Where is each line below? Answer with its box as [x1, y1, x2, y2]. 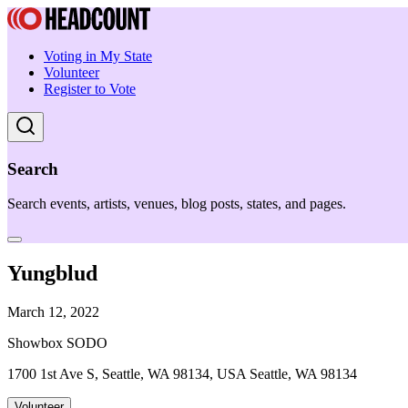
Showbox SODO [7, 335, 107, 352]
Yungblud [7, 261, 97, 286]
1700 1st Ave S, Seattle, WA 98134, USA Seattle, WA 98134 [7, 366, 357, 382]
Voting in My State [44, 48, 152, 64]
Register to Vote [44, 81, 136, 97]
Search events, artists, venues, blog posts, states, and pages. [7, 196, 346, 212]
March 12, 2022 [7, 304, 99, 321]
